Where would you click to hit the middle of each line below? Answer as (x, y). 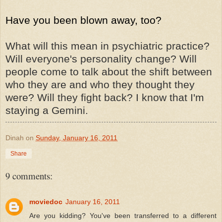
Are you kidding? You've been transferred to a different (123, 215)
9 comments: (29, 175)
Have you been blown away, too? (83, 20)
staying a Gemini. (47, 110)
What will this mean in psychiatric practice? (108, 46)
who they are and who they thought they (100, 84)
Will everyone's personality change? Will (101, 58)
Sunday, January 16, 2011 (77, 138)
